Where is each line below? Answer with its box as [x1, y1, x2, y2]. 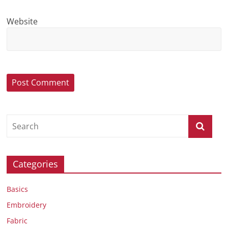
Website [7, 15, 38, 27]
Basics [7, 184, 28, 194]
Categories [13, 157, 59, 170]
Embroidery [7, 199, 47, 210]
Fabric [7, 215, 28, 225]
